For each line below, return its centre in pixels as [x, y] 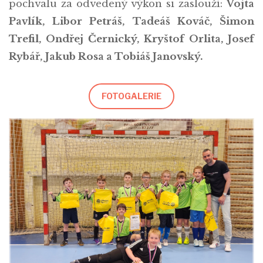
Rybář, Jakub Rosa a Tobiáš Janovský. [107, 57]
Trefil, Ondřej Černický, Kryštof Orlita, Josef [131, 39]
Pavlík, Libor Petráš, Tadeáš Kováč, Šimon [131, 21]
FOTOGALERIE [131, 96]
